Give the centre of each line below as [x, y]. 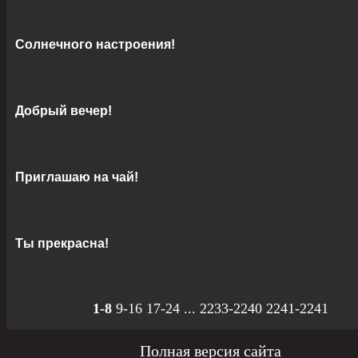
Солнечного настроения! [95, 45]
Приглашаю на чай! [77, 177]
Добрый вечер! [64, 111]
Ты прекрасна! [62, 244]
